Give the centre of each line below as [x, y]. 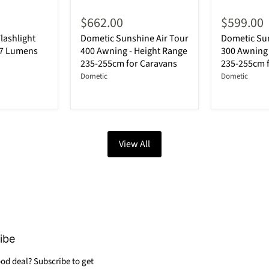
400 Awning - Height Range [134, 51]
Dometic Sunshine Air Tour [134, 39]
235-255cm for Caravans [129, 64]
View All [134, 144]
